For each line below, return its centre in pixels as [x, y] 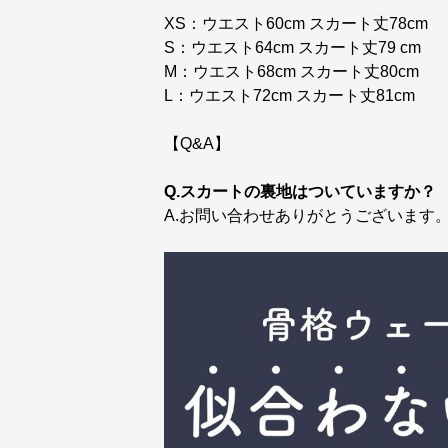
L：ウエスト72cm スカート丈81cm [289, 95]
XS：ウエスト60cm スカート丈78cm [296, 23]
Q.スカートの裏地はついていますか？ [300, 191]
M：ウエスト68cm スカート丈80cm [291, 71]
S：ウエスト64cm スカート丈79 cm [292, 47]
